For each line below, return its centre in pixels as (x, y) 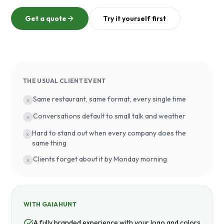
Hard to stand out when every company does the (109, 133)
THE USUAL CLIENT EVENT (64, 81)
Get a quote (46, 18)
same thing (49, 143)
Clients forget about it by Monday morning (100, 159)
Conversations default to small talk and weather (109, 116)
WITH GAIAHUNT (50, 204)
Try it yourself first (134, 18)
